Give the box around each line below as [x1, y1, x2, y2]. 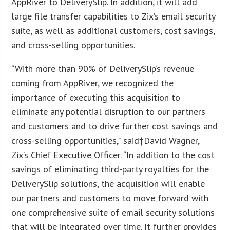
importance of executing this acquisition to [11, 91, 181, 103]
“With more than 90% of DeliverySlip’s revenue [11, 62, 195, 74]
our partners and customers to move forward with [11, 191, 209, 204]
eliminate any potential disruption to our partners [11, 105, 206, 118]
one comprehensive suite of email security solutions [11, 206, 215, 218]
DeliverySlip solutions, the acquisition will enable [11, 177, 205, 189]
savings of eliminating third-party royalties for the [11, 163, 209, 175]
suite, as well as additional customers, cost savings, [11, 24, 215, 36]
